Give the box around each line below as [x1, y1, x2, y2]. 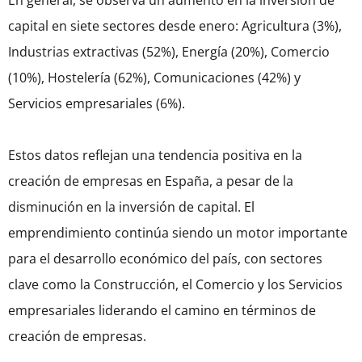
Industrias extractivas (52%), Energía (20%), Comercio [8, 43, 330, 61]
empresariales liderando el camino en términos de [8, 301, 316, 320]
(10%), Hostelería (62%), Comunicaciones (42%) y [8, 69, 301, 87]
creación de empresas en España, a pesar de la [8, 172, 293, 191]
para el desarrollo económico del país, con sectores [8, 250, 322, 268]
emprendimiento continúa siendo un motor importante [8, 224, 347, 242]
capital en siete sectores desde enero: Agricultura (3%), [8, 17, 342, 36]
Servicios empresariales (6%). [8, 95, 185, 113]
